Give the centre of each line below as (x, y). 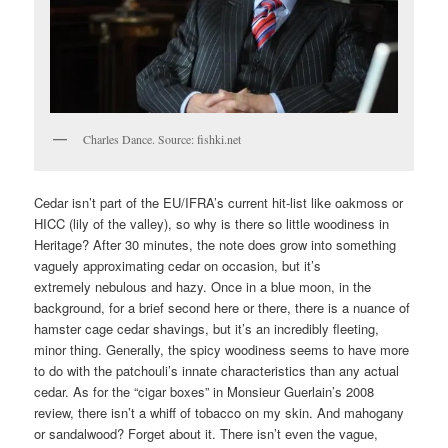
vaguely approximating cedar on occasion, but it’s (178, 265)
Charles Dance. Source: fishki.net (162, 139)
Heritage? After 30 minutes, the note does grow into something (215, 244)
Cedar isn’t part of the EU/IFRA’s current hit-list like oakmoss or (219, 202)
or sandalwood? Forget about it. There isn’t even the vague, (206, 433)
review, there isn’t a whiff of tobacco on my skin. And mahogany (219, 412)
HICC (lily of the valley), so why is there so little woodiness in (212, 223)
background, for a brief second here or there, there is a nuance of (222, 307)
